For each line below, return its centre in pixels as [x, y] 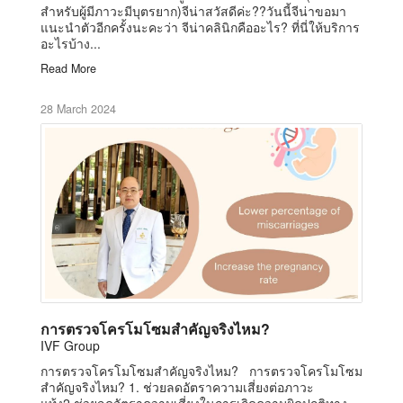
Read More [68, 68]
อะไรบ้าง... [71, 43]
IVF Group [70, 345]
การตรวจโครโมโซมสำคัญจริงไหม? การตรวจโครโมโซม [201, 370]
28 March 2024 [78, 108]
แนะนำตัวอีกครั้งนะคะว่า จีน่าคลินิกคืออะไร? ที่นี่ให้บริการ [200, 27]
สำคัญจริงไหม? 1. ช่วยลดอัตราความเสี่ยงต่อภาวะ [177, 386]
